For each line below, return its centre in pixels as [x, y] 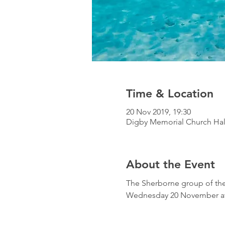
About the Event [170, 164]
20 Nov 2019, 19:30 [158, 111]
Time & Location [170, 94]
